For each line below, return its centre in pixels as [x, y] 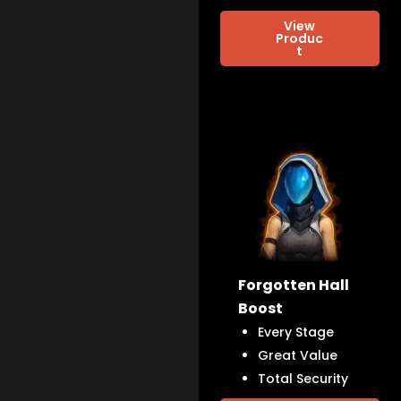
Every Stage [296, 333]
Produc [300, 39]
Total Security [303, 379]
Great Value [298, 356]
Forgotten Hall [294, 286]
